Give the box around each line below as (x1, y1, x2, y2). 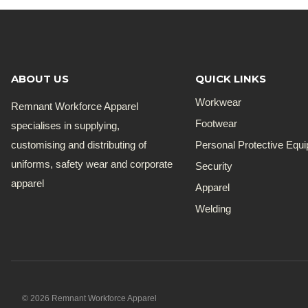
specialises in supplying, (11, 119, 120, 131)
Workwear (195, 96, 242, 108)
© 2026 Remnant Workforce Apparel (22, 294, 157, 304)
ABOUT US (11, 71, 69, 85)
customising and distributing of (11, 138, 146, 151)
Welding (195, 202, 232, 214)
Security (195, 159, 233, 172)
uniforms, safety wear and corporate (11, 157, 173, 170)
